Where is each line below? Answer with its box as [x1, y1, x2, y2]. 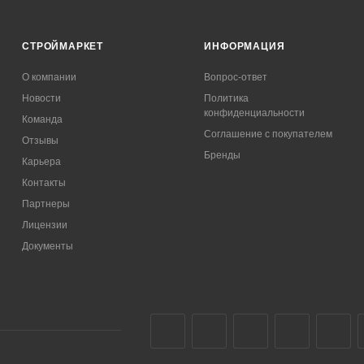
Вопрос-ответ [204, 71, 268, 83]
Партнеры [22, 197, 71, 210]
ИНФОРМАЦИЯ [204, 40, 285, 52]
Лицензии [22, 219, 68, 231]
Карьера [22, 155, 62, 167]
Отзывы [22, 134, 59, 146]
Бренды [204, 149, 241, 161]
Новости [22, 92, 62, 104]
